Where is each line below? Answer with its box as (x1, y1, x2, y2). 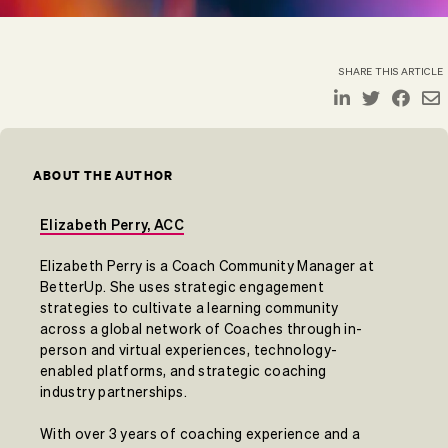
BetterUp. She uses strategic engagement (40, 278, 325, 295)
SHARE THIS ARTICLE (339, 65, 443, 77)
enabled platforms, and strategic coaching (40, 362, 327, 379)
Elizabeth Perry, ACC (40, 216, 185, 233)
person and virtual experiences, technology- (40, 341, 338, 358)
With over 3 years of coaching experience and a (40, 425, 361, 442)
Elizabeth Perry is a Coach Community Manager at (40, 257, 374, 274)
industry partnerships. (40, 383, 187, 400)
